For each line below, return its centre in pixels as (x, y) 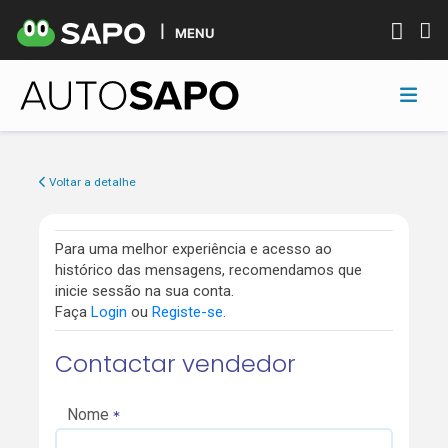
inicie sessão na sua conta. (144, 290)
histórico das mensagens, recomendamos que (208, 269)
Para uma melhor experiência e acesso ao (193, 248)
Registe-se (187, 311)
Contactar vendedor (175, 364)
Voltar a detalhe (91, 181)
